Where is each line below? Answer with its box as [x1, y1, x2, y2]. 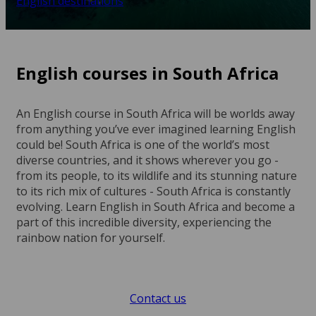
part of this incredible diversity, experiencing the [16, 214, 272, 230]
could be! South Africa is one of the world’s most [16, 137, 269, 152]
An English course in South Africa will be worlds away [16, 106, 295, 121]
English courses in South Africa [16, 61, 279, 85]
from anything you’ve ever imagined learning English [16, 121, 296, 137]
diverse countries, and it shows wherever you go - [16, 152, 279, 168]
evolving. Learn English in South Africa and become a [16, 199, 295, 214]
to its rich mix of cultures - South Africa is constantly [16, 183, 291, 199]
